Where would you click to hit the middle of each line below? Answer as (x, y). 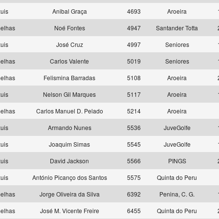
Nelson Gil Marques (69, 94)
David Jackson (69, 161)
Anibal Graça (69, 11)
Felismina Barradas (69, 77)
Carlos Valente (69, 61)
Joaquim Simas (69, 144)
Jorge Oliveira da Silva (69, 194)
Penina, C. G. (177, 194)
